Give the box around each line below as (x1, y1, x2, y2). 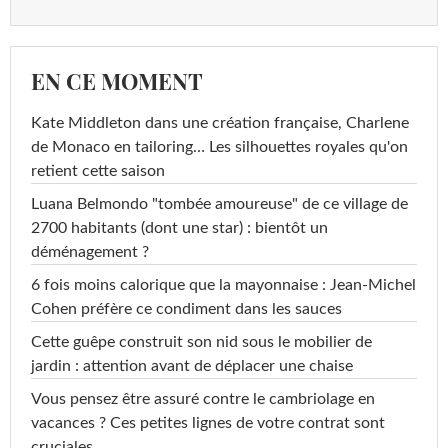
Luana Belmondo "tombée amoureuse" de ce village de (31, 195, 408, 212)
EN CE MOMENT (31, 65, 203, 96)
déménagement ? (31, 243, 149, 260)
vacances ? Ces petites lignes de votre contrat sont (31, 414, 385, 431)
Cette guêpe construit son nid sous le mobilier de (31, 333, 372, 350)
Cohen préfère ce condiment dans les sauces (31, 300, 342, 317)
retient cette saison (31, 162, 165, 179)
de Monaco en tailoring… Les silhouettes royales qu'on (31, 138, 408, 155)
